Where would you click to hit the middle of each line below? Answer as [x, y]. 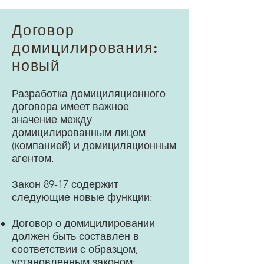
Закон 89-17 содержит [65, 184]
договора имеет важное [70, 107]
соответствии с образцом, [75, 249]
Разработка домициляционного [89, 94]
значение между [52, 120]
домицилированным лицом [79, 133]
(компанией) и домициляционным [94, 146]
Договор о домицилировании [83, 223]
